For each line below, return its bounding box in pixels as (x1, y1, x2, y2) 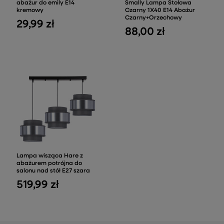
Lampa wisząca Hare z (16, 153, 83, 159)
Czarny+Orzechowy (125, 15, 182, 21)
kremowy (16, 7, 43, 14)
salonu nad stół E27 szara (16, 168, 90, 174)
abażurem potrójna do (16, 160, 82, 167)
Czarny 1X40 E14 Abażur (125, 7, 195, 14)
